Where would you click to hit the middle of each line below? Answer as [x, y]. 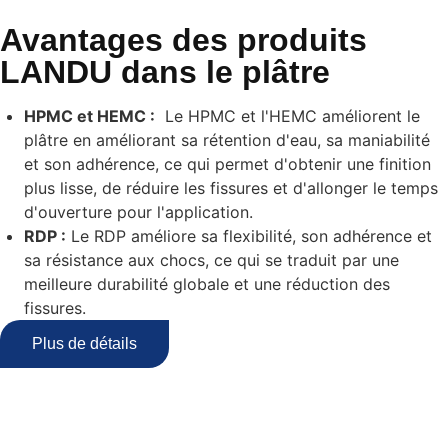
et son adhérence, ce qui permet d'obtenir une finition [227, 164]
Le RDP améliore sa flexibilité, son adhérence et [249, 236]
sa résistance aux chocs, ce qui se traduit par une [211, 260]
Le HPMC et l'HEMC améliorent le [287, 116]
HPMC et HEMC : [89, 116]
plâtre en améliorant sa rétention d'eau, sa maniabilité [227, 140]
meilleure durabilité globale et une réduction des [207, 284]
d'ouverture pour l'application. [138, 212]
